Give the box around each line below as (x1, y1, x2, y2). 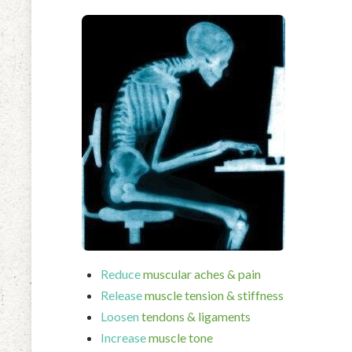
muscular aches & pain (141, 266, 261, 281)
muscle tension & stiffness (142, 287, 284, 302)
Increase (101, 329, 146, 345)
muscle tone (146, 329, 213, 345)
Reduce (101, 266, 141, 281)
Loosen (101, 308, 139, 324)
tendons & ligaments (139, 308, 251, 324)
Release (101, 287, 142, 302)
